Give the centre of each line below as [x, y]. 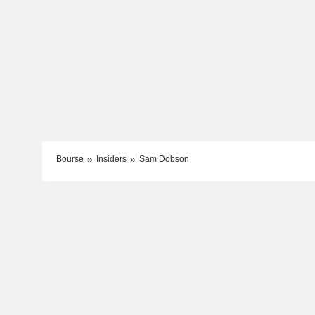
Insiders [111, 159]
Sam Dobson [164, 159]
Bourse [70, 159]
